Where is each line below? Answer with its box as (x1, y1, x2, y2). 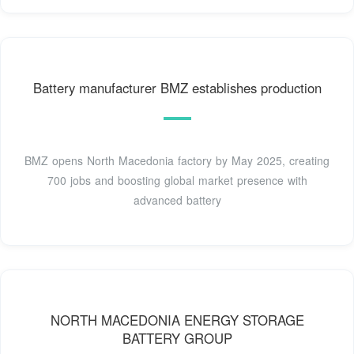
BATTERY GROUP (122, 329, 232, 348)
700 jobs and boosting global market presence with (47, 172, 307, 189)
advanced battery (133, 192, 221, 209)
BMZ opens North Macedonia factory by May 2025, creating (24, 153, 330, 169)
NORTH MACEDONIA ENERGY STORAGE (50, 311, 304, 330)
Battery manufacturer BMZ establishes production (32, 78, 322, 98)
